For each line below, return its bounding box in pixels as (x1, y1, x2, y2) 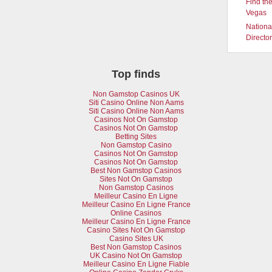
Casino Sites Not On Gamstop (87, 225, 185, 234)
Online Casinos (110, 208, 161, 217)
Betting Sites (115, 132, 157, 141)
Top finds (112, 67, 160, 80)
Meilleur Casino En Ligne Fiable (83, 259, 189, 268)
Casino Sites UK (109, 234, 163, 243)
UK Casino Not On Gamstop (90, 251, 182, 260)
